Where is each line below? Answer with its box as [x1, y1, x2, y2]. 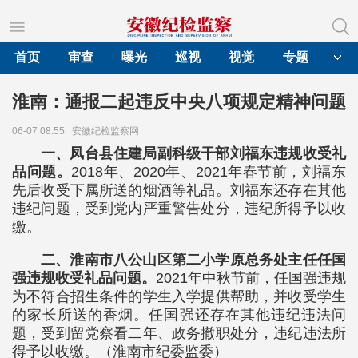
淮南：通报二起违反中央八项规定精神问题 [12, 92, 346, 112]
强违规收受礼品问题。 [12, 270, 156, 286]
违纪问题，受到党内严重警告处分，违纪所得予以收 [12, 201, 346, 217]
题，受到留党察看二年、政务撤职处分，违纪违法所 [12, 325, 346, 341]
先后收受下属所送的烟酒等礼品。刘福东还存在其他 [12, 182, 346, 198]
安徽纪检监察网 [72, 125, 144, 137]
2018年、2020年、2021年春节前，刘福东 [71, 164, 347, 180]
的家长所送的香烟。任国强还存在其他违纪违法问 [12, 307, 346, 323]
